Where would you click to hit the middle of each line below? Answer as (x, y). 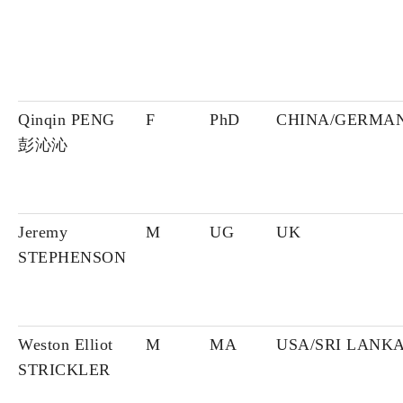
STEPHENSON (72, 258)
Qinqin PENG (67, 120)
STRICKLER (64, 370)
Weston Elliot (66, 345)
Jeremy (43, 233)
